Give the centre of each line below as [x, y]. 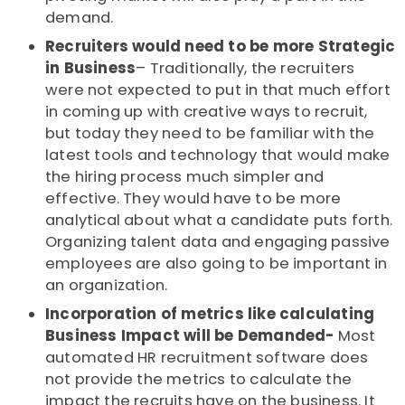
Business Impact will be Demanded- [190, 336]
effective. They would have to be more [193, 199]
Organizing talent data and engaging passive [218, 242]
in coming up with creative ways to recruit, [207, 112]
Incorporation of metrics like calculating [210, 315]
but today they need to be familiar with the [210, 134]
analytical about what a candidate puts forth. [219, 221]
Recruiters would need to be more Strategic [221, 47]
